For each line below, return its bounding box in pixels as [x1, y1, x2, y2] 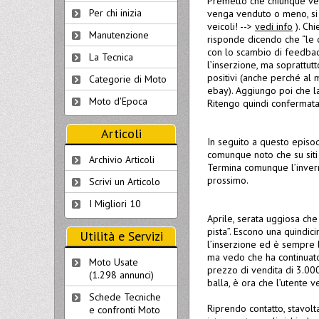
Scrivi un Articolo [89, 175, 160, 188]
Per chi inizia [89, 6, 142, 19]
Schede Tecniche [89, 291, 161, 303]
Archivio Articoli [89, 153, 155, 166]
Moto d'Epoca [89, 95, 147, 108]
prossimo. [207, 174, 249, 187]
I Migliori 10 [89, 197, 141, 210]
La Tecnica [89, 51, 133, 63]
